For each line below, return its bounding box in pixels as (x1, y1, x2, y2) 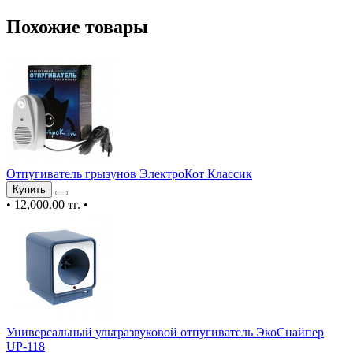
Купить (13, 183, 46, 195)
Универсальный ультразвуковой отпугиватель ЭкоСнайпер (6, 325, 324, 339)
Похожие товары (6, 17, 148, 38)
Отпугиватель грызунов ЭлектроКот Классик (6, 166, 252, 180)
